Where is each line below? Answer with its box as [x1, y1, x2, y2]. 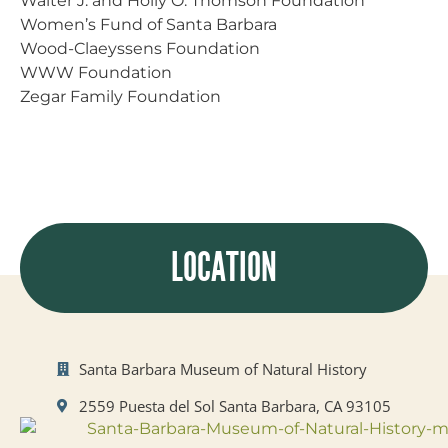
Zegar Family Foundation [20, 86, 221, 106]
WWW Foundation [20, 62, 172, 82]
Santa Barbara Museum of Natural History [79, 358, 368, 379]
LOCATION [171, 243, 277, 291]
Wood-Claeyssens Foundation [20, 38, 260, 58]
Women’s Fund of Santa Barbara [20, 14, 277, 34]
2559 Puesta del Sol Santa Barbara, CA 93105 [79, 395, 392, 416]
